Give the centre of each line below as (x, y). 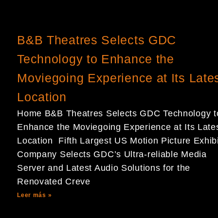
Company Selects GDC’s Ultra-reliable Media (112, 154)
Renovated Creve (54, 182)
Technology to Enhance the (96, 59)
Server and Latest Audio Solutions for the (104, 168)
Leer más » (35, 195)
